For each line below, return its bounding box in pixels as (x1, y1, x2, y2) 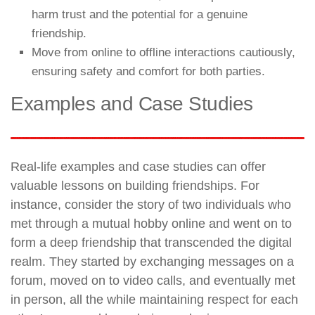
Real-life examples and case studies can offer (11, 159, 266, 174)
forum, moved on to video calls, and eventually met (11, 273, 295, 288)
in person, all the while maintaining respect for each (11, 292, 298, 307)
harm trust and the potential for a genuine (32, 7, 247, 21)
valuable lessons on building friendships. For (11, 178, 259, 193)
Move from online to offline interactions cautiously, (32, 45, 295, 59)
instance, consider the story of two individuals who (11, 197, 291, 212)
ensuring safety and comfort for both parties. (32, 64, 265, 78)
